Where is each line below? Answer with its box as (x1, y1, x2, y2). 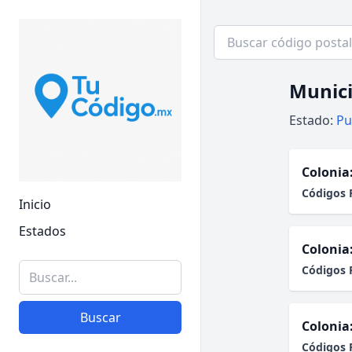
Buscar (79, 309, 121, 326)
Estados (19, 222, 66, 240)
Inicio (19, 196, 51, 213)
